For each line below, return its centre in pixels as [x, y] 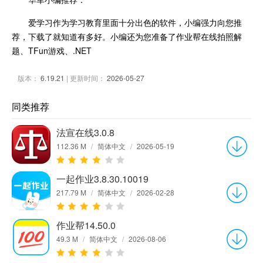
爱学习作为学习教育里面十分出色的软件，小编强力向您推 [135, 22]
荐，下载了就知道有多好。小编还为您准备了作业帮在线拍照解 [127, 36]
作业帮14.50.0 [86, 225]
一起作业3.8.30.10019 [102, 179]
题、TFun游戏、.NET [52, 50]
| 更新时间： [86, 78]
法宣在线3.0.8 [85, 132]
